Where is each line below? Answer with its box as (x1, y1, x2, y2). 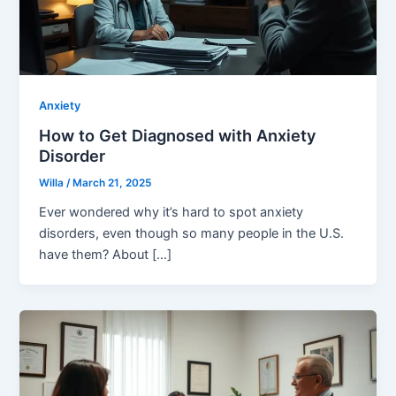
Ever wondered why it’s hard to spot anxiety (39, 204, 304, 221)
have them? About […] (39, 247, 172, 263)
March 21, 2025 (72, 177, 152, 190)
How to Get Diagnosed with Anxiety (39, 126, 317, 146)
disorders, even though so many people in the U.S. (39, 225, 345, 242)
